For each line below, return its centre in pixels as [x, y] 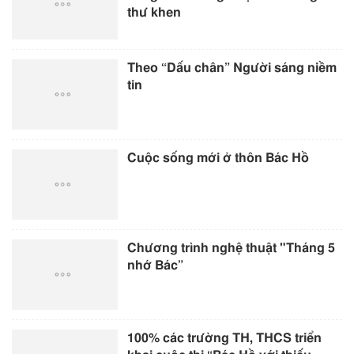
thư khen [154, 12]
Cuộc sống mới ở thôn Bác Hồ [218, 158]
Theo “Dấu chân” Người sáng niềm [232, 68]
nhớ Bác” [156, 266]
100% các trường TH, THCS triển [225, 339]
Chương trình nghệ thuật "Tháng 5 [232, 249]
